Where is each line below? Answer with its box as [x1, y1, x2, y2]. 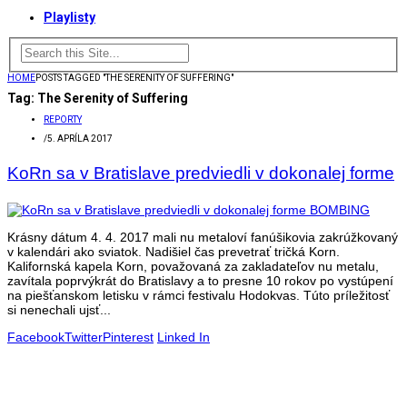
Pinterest [103, 330, 154, 345]
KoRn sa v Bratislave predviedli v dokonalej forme [7, 164, 394, 184]
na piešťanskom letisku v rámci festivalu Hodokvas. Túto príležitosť [7, 288, 390, 303]
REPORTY [44, 114, 82, 125]
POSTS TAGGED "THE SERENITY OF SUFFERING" [35, 72, 233, 83]
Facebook [7, 330, 65, 345]
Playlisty [44, 10, 95, 25]
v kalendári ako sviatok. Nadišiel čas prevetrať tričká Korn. [7, 244, 340, 260]
